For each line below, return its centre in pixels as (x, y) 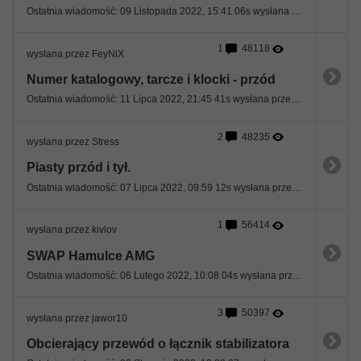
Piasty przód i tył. (79, 168)
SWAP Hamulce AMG (91, 255)
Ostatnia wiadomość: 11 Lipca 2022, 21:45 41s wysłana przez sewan (296, 100)
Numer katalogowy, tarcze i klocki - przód (151, 79)
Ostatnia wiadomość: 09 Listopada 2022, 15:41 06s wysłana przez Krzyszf (297, 11)
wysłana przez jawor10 (77, 318)
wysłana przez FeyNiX (75, 54)
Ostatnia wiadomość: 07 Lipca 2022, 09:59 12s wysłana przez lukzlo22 (297, 187)
